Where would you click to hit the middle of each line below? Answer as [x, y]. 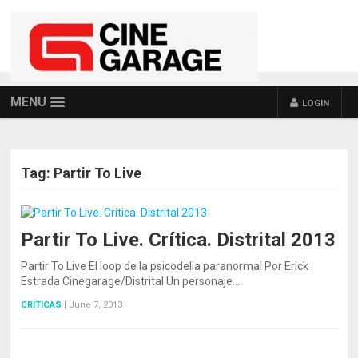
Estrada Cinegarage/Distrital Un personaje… [131, 281]
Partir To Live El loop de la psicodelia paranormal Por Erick [165, 266]
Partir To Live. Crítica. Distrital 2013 [179, 240]
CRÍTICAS [42, 305]
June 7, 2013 [96, 305]
